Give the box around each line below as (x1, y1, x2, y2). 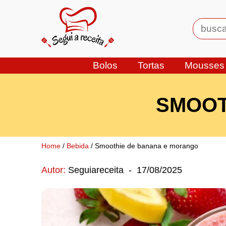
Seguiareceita (66, 165, 124, 175)
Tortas (138, 60, 164, 71)
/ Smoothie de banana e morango (89, 142, 198, 150)
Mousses (185, 60, 224, 71)
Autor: (41, 165, 66, 175)
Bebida (67, 142, 89, 150)
